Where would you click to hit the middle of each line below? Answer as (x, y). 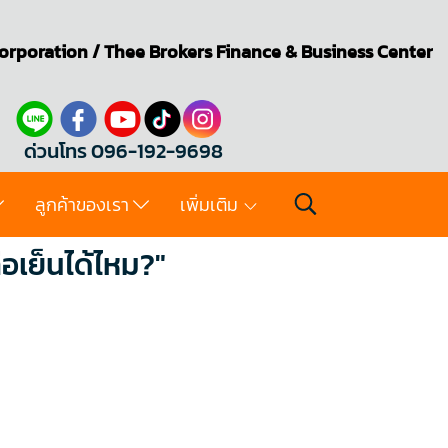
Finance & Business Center (322, 51)
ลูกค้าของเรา (84, 204)
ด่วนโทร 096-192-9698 (123, 151)
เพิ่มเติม (210, 204)
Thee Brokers (158, 51)
